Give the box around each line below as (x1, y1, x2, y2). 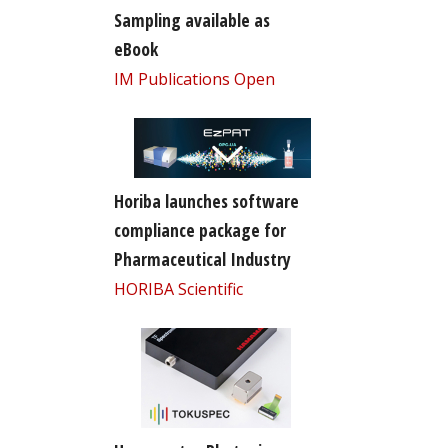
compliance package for (113, 217, 286, 242)
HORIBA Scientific (113, 277, 243, 300)
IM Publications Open (113, 67, 275, 90)
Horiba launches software (113, 188, 299, 213)
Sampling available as (113, 7, 270, 32)
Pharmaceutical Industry (113, 246, 291, 271)
